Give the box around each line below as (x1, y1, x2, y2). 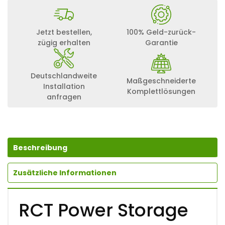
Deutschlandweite (31, 70, 97, 81)
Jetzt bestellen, (36, 27, 92, 37)
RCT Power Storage (19, 197, 188, 223)
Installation (43, 81, 85, 91)
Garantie (145, 37, 178, 48)
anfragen (46, 91, 81, 102)
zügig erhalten (37, 37, 90, 48)
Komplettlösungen (127, 86, 195, 97)
